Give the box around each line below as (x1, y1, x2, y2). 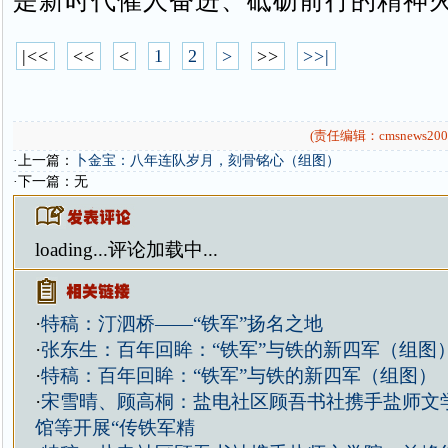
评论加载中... (107, 239, 218, 260)
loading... (34, 239, 108, 260)
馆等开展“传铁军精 (34, 417, 195, 438)
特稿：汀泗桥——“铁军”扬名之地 (40, 313, 323, 334)
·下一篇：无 (12, 174, 88, 189)
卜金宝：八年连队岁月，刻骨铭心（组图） (73, 153, 340, 168)
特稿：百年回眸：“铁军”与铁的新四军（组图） (40, 365, 437, 386)
